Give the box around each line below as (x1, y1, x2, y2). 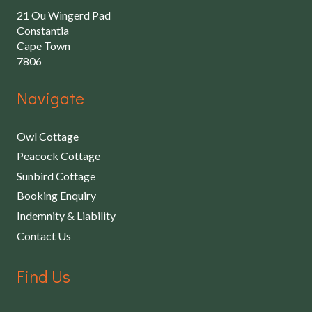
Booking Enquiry (17, 189, 96, 203)
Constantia (17, 24, 69, 38)
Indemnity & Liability (17, 209, 116, 223)
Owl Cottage (17, 130, 79, 143)
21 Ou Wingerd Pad (17, 8, 111, 22)
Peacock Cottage (17, 149, 100, 163)
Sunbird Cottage (17, 169, 95, 183)
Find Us (17, 265, 70, 287)
